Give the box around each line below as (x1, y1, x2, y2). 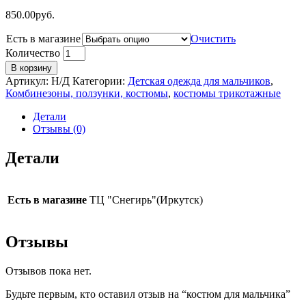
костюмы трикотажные (173, 87, 281, 99)
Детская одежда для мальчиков (128, 74, 270, 87)
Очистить (191, 32, 236, 44)
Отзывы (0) (33, 122, 85, 135)
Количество (5, 46, 60, 59)
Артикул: (5, 74, 51, 87)
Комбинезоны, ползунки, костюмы (5, 87, 168, 99)
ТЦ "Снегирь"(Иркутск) (89, 193, 203, 206)
